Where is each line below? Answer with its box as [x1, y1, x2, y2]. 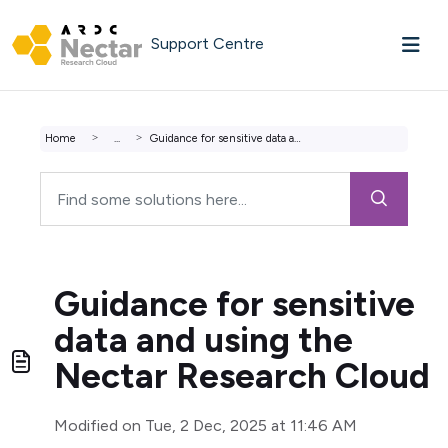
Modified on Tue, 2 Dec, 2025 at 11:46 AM [54, 416, 357, 435]
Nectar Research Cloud [54, 355, 430, 397]
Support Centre [150, 34, 264, 53]
